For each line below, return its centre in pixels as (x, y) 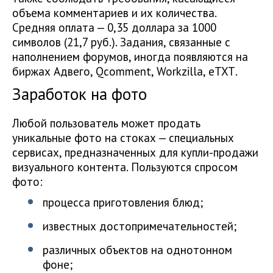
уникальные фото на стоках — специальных (123, 138)
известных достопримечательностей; (140, 226)
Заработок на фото (80, 94)
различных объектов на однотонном (137, 250)
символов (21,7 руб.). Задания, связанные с (121, 42)
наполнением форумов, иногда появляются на (130, 57)
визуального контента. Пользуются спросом (125, 167)
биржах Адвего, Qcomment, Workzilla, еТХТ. (125, 72)
